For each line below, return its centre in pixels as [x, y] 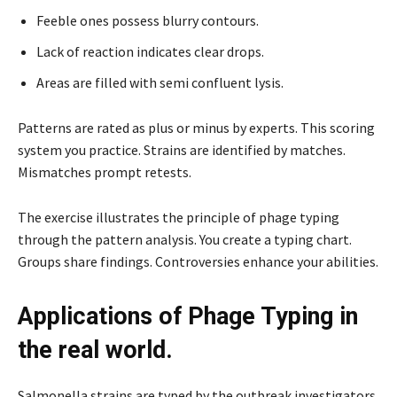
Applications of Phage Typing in [188, 316]
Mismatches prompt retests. [105, 171]
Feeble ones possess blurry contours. [148, 20]
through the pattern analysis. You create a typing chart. [185, 239]
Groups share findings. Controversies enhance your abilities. [198, 261]
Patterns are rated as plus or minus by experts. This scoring [196, 127]
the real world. [95, 350]
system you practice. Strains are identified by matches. [182, 149]
